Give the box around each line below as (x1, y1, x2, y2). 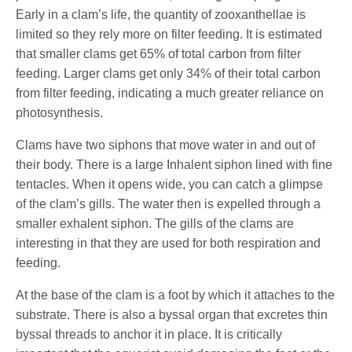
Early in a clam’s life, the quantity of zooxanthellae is (16, 7, 306, 21)
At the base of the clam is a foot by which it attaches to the (16, 288, 335, 302)
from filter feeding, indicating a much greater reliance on (16, 86, 324, 100)
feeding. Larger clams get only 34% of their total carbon (16, 66, 321, 80)
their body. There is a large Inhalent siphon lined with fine (16, 157, 333, 171)
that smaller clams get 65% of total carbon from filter (16, 46, 302, 60)
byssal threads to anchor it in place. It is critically (16, 327, 283, 341)
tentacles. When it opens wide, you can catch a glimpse (16, 177, 324, 191)
